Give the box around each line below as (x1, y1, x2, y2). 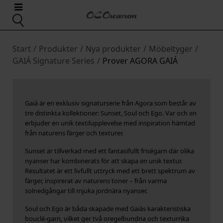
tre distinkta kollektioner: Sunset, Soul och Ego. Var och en (25, 109, 197, 117)
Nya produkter (86, 43, 141, 54)
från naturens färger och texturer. (25, 128, 123, 137)
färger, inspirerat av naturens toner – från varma (25, 176, 167, 185)
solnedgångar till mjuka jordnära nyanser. (25, 186, 147, 195)
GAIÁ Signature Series (12, 55, 95, 66)
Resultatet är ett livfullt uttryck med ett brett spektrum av (25, 166, 195, 175)
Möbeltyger (149, 43, 193, 54)
